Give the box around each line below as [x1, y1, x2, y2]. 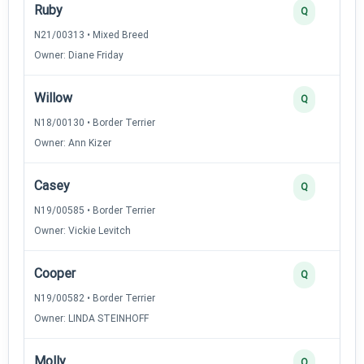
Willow [34, 89, 72, 106]
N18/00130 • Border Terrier [34, 116, 155, 128]
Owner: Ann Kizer [34, 136, 111, 149]
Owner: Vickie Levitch [34, 224, 131, 236]
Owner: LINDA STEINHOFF [34, 312, 149, 324]
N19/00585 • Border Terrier [34, 204, 155, 216]
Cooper [34, 265, 76, 281]
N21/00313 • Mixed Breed [34, 28, 149, 41]
